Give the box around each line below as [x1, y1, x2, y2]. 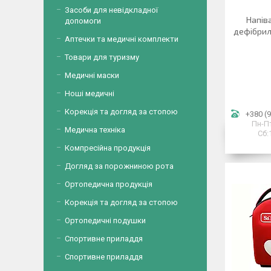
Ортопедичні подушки [65, 216, 146, 225]
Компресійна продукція [65, 143, 151, 152]
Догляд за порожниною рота [65, 162, 174, 171]
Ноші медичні [65, 89, 114, 98]
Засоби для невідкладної [65, 5, 158, 15]
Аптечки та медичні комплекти [65, 34, 178, 44]
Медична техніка [65, 125, 125, 134]
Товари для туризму [65, 53, 139, 62]
